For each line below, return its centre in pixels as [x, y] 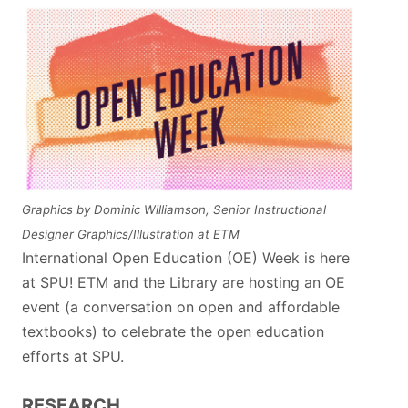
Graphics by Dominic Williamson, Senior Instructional [174, 209]
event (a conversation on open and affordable [181, 307]
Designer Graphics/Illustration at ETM [131, 234]
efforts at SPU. [73, 356]
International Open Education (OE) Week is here [186, 258]
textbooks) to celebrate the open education [173, 331]
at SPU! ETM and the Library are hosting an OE [184, 282]
